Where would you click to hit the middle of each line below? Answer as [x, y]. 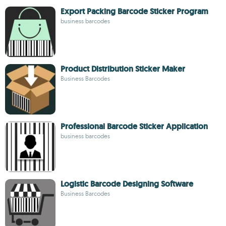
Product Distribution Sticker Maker [123, 69]
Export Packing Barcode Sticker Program [134, 11]
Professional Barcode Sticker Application [134, 126]
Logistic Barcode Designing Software [127, 184]
